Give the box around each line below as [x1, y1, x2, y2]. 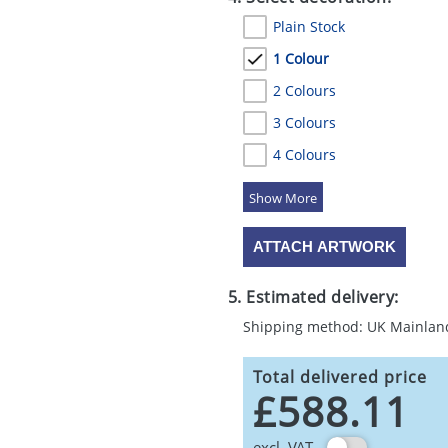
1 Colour [272, 49, 329, 68]
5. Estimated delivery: [227, 286, 399, 308]
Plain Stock [272, 17, 345, 36]
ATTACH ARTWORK [252, 238, 396, 255]
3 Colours [272, 113, 336, 132]
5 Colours [272, 177, 336, 196]
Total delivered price [252, 366, 427, 388]
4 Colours [272, 145, 336, 164]
